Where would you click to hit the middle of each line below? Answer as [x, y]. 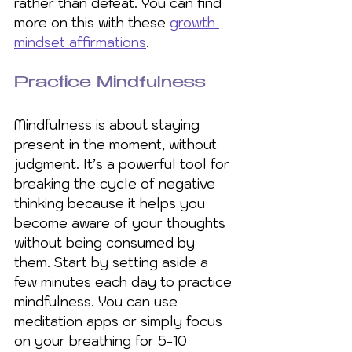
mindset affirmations [80, 42]
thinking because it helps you [112, 203]
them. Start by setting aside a [113, 262]
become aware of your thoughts [122, 223]
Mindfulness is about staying [109, 125]
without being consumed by [106, 242]
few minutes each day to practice [125, 282]
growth [194, 22]
